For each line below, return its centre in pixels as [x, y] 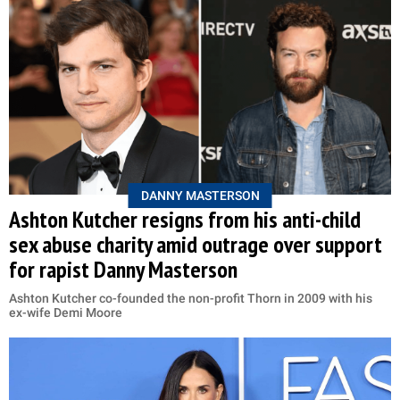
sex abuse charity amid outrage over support [196, 245]
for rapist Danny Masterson [123, 270]
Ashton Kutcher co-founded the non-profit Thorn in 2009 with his [191, 299]
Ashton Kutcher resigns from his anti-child [185, 220]
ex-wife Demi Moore [66, 313]
